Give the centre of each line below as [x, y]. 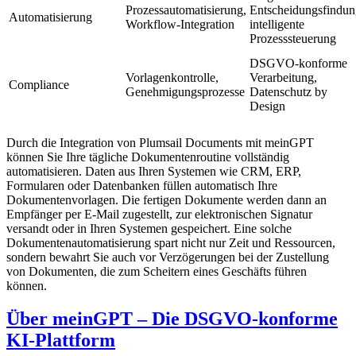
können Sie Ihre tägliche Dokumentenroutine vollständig [148, 157]
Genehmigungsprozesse [185, 91]
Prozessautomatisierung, [186, 10]
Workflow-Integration [180, 24]
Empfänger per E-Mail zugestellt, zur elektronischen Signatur [159, 214]
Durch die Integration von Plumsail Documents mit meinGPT [160, 142]
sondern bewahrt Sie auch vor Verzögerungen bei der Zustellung [168, 257]
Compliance [39, 84]
